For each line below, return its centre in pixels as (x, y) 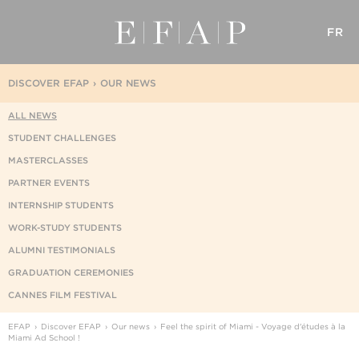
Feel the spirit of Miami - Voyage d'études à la (253, 326)
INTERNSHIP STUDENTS (61, 205)
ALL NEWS (32, 115)
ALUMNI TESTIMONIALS (62, 250)
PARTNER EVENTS (49, 183)
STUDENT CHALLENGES (62, 138)
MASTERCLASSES (48, 160)
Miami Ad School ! (44, 337)
